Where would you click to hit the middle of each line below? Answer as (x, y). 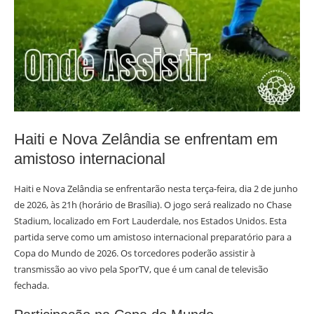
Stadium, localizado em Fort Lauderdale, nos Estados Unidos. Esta (150, 221)
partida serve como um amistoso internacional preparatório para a (153, 237)
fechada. (32, 286)
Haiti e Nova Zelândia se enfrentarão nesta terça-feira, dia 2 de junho (156, 189)
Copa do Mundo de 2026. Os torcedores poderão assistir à (135, 253)
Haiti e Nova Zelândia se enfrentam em (146, 139)
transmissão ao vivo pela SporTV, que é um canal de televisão (141, 269)
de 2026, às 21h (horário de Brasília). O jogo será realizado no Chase (153, 205)
